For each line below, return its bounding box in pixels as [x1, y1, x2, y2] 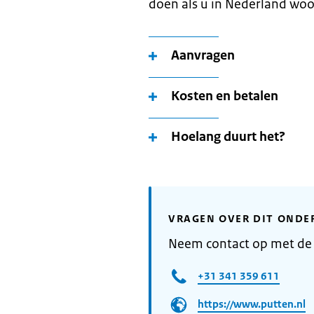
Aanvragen [171, 47, 235, 64]
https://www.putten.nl [198, 296, 306, 310]
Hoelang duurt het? [171, 128, 285, 145]
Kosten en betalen [171, 88, 278, 104]
